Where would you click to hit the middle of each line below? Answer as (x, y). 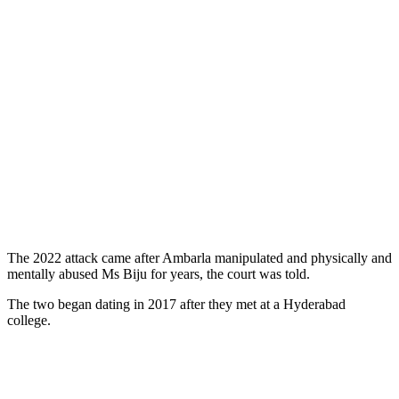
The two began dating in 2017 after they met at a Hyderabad (176, 304)
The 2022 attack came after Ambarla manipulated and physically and (199, 257)
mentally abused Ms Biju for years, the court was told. (159, 273)
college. (29, 320)
